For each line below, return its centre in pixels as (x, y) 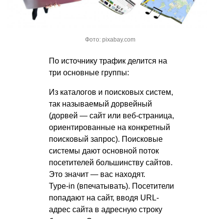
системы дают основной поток (104, 151)
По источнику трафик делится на (108, 61)
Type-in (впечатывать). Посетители (111, 186)
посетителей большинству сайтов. (111, 162)
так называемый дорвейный (100, 104)
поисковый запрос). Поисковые (106, 139)
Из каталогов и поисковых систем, (111, 92)
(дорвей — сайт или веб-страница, (111, 115)
